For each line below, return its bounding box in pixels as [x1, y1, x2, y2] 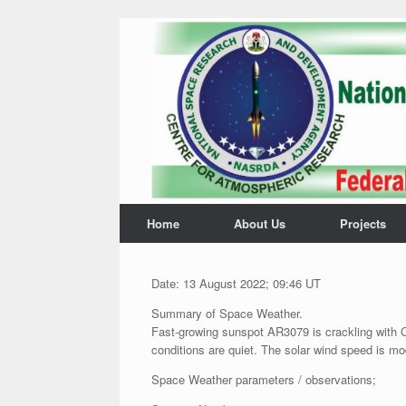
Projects [340, 215, 386, 232]
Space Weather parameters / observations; [151, 371, 376, 388]
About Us [234, 215, 285, 232]
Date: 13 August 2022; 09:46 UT [151, 275, 321, 292]
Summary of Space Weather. [151, 304, 303, 322]
